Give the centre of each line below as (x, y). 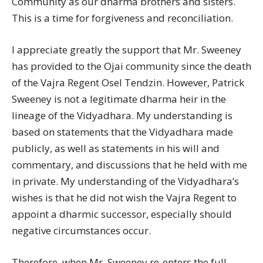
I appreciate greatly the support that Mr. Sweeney (127, 50)
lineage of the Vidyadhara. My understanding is (122, 115)
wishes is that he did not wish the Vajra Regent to (124, 198)
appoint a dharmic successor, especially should (122, 214)
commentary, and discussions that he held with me (129, 165)
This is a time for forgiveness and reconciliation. (122, 18)
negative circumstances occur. (81, 230)
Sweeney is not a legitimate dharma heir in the (119, 99)
